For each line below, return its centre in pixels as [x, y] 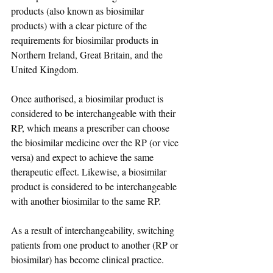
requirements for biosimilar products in [86, 40]
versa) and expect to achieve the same [83, 157]
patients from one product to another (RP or [96, 245]
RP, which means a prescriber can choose [91, 128]
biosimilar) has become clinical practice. [89, 260]
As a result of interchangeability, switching [94, 230]
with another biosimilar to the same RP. [86, 201]
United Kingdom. [45, 69]
